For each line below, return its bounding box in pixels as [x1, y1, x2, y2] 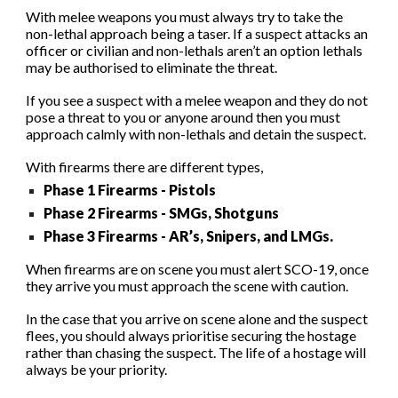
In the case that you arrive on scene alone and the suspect [26, 310, 369, 327]
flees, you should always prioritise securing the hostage [26, 327, 357, 344]
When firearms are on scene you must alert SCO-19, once [26, 260, 370, 277]
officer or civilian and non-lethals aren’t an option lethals [26, 42, 363, 59]
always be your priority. [26, 361, 168, 378]
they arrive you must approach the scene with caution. [26, 277, 349, 294]
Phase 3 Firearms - [44, 227, 170, 244]
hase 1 [52, 181, 99, 198]
